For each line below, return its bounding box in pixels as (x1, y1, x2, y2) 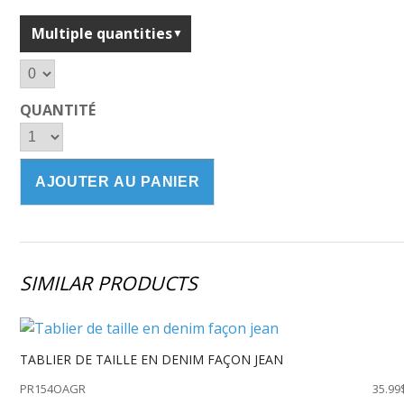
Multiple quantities (31, 23, 172, 44)
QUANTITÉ (19, 100, 96, 121)
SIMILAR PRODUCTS (19, 270, 197, 297)
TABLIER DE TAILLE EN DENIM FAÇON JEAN (19, 351, 283, 369)
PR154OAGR (19, 381, 86, 398)
